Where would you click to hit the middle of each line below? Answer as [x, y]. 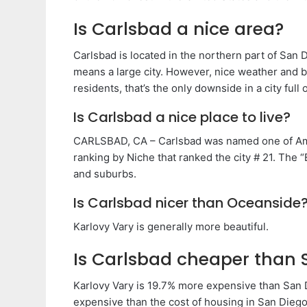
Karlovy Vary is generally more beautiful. [171, 226]
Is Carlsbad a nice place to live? [182, 117]
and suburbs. [105, 173]
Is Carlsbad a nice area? [179, 29]
